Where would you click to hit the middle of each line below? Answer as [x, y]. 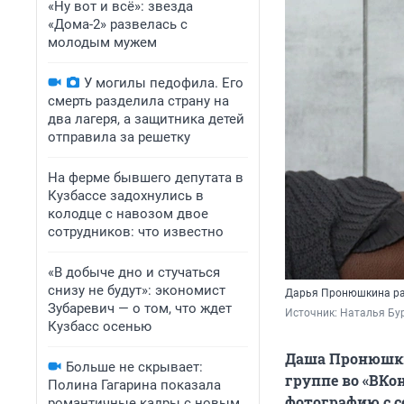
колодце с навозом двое [128, 214]
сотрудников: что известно [136, 232]
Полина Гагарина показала [134, 385]
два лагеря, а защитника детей [146, 119]
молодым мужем [102, 42]
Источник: [312, 313]
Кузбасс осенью [100, 326]
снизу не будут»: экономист [137, 290]
